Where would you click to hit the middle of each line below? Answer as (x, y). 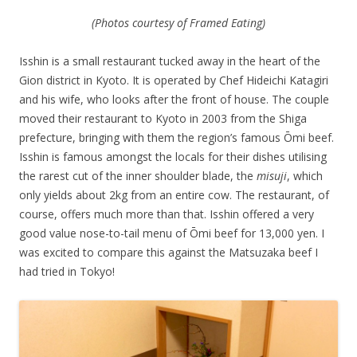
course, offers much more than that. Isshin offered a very (167, 214)
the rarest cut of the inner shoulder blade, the (138, 175)
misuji (272, 175)
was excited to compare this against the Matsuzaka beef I (169, 252)
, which (305, 175)
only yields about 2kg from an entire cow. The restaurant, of (174, 194)
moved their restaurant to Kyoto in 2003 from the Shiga (163, 118)
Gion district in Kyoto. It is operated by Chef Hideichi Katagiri (174, 80)
